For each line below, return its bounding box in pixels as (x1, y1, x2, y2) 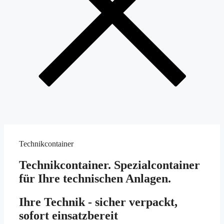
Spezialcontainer (111, 158, 200, 172)
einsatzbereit (52, 209, 118, 222)
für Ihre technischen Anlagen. (19, 172, 171, 185)
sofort (19, 209, 52, 222)
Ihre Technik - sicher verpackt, (19, 195, 177, 209)
